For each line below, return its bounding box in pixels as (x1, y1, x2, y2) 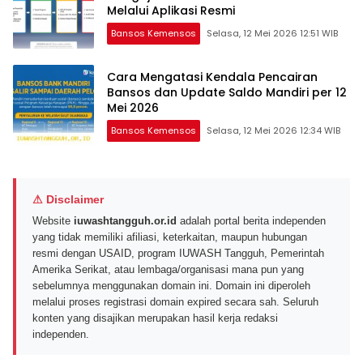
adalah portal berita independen (177, 215, 326, 228)
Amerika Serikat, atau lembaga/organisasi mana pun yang (32, 263, 304, 276)
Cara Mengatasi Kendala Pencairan (107, 68, 318, 85)
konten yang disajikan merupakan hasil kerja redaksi (32, 312, 278, 325)
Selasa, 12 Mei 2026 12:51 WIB (300, 26, 338, 40)
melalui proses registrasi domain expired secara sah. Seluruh (32, 296, 318, 309)
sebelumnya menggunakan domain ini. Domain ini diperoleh (32, 280, 310, 293)
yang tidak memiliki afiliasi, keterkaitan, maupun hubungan (32, 231, 307, 244)
